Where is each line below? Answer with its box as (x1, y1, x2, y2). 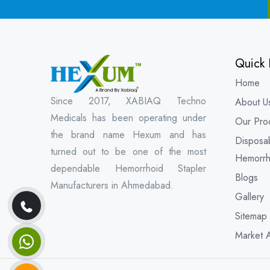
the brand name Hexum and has (51, 127, 206, 142)
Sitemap (235, 209, 267, 223)
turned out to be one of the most (51, 144, 206, 159)
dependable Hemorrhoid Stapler (51, 161, 206, 175)
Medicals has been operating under (51, 110, 206, 125)
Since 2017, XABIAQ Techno (51, 93, 206, 108)
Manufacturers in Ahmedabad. (51, 178, 174, 192)
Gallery (235, 190, 264, 204)
